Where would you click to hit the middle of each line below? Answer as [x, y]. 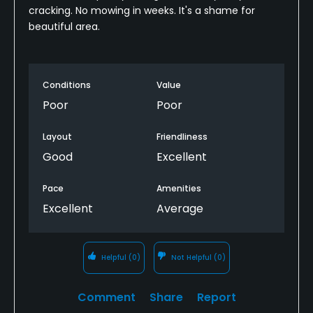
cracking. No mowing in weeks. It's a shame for [142, 10]
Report [216, 297]
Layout [57, 136]
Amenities [179, 188]
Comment [106, 297]
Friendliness [182, 136]
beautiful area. [64, 26]
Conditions [67, 85]
